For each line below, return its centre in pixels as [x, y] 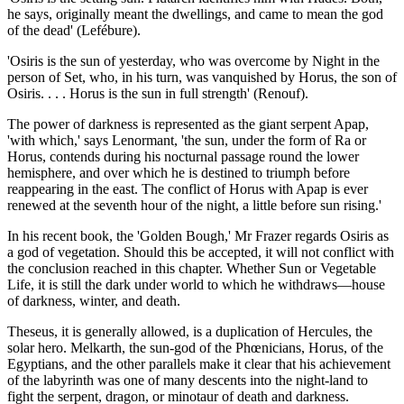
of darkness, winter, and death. [94, 301]
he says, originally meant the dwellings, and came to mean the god [195, 14]
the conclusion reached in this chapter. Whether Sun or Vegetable [192, 269]
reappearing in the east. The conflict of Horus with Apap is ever [188, 189]
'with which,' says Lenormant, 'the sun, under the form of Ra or [187, 141]
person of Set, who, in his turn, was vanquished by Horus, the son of [202, 78]
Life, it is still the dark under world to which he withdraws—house [196, 285]
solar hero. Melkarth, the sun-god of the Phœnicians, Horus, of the [195, 348]
